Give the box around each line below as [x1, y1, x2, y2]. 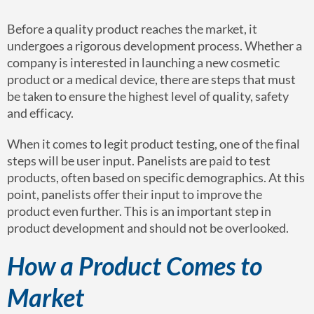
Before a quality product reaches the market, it [7, 20, 257, 36]
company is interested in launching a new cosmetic [7, 54, 280, 70]
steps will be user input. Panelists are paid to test [7, 152, 271, 168]
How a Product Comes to [7, 250, 262, 281]
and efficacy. [7, 104, 74, 121]
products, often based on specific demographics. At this [7, 169, 305, 185]
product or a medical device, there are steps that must [7, 71, 296, 87]
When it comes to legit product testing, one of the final [7, 135, 300, 151]
